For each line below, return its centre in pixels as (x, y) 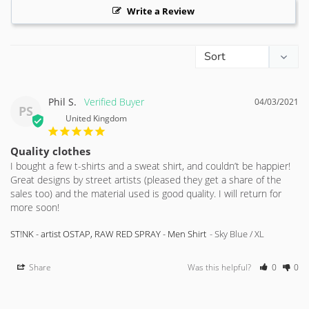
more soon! (35, 207)
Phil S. (62, 101)
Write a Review (161, 11)
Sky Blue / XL (239, 233)
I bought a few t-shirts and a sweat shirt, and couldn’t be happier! (150, 166)
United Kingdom (96, 118)
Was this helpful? (221, 267)
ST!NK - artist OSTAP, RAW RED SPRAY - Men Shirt (108, 233)
